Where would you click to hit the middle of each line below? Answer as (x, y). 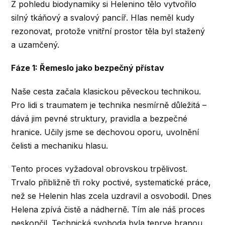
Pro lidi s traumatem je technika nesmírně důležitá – (109, 105)
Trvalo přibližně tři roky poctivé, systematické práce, (111, 182)
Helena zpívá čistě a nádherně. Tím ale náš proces (108, 209)
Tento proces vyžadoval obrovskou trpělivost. (99, 168)
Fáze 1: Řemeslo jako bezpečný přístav (88, 68)
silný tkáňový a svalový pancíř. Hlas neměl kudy (103, 18)
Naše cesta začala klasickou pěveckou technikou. (106, 91)
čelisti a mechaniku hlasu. (60, 145)
